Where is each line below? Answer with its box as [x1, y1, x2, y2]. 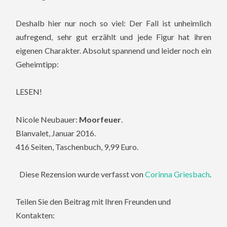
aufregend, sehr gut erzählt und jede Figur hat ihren [16, 32, 211, 42]
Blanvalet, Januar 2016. [16, 128, 96, 138]
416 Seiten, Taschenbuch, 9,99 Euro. [16, 141, 139, 152]
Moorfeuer [79, 114, 122, 124]
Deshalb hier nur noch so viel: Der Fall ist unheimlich [16, 18, 211, 28]
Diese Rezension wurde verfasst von [19, 169, 145, 179]
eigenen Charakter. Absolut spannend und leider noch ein [16, 46, 211, 56]
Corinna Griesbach [144, 169, 210, 179]
